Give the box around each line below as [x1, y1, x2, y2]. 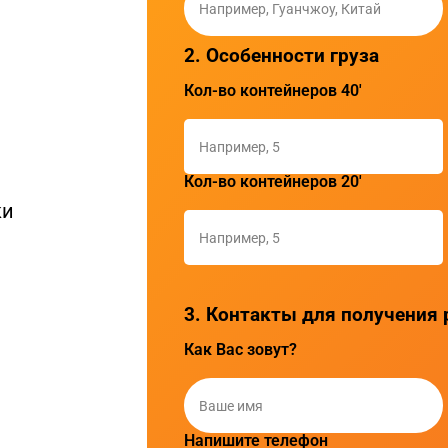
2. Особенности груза [183, 44, 379, 68]
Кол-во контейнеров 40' [183, 81, 362, 101]
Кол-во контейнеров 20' [183, 172, 362, 192]
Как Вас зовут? [183, 340, 297, 360]
